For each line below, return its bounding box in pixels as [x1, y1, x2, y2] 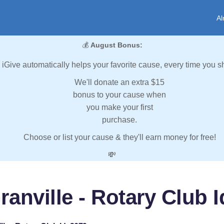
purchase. [102, 115, 137, 124]
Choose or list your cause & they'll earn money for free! [23, 133, 216, 142]
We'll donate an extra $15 [74, 78, 164, 87]
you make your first [86, 103, 153, 112]
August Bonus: [90, 41, 142, 49]
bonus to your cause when [73, 90, 166, 99]
